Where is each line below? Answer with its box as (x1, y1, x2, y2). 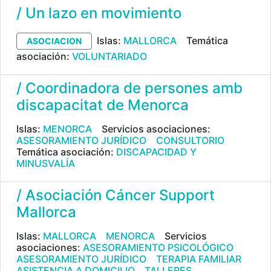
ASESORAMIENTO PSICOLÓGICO (83, 241, 233, 253)
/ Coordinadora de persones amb (16, 79, 243, 97)
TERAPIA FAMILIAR (156, 253, 241, 265)
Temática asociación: (16, 146, 116, 158)
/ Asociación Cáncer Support (16, 186, 215, 204)
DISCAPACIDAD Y (116, 146, 197, 158)
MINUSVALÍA (16, 157, 75, 169)
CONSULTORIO (156, 134, 224, 146)
